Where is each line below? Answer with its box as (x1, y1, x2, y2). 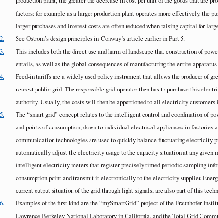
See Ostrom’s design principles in (16, 34, 101, 43)
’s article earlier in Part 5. (121, 34, 185, 43)
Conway (101, 34, 122, 43)
